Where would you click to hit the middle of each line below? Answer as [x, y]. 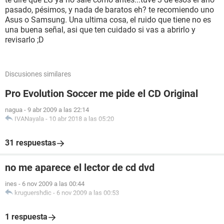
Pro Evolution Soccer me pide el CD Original [101, 93]
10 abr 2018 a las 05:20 [81, 119]
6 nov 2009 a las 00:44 [53, 184]
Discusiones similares [38, 74]
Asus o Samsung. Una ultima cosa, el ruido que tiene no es [108, 20]
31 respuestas [30, 143]
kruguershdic [33, 193]
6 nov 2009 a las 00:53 [88, 193]
